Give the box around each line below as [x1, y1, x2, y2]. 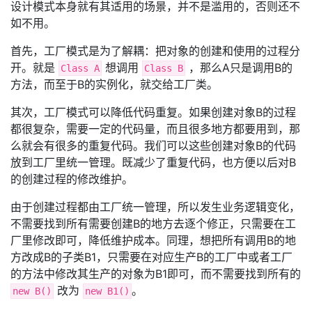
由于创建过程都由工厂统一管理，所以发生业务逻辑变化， [10, 200, 300, 214]
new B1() [85, 286, 130, 297]
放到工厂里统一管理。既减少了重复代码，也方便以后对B [10, 155, 296, 169]
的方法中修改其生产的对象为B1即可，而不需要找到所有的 [10, 267, 301, 281]
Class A [61, 63, 100, 74]
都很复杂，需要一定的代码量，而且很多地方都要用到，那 [10, 122, 300, 136]
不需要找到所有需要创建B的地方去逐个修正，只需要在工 [10, 217, 296, 231]
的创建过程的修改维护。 [10, 172, 133, 186]
